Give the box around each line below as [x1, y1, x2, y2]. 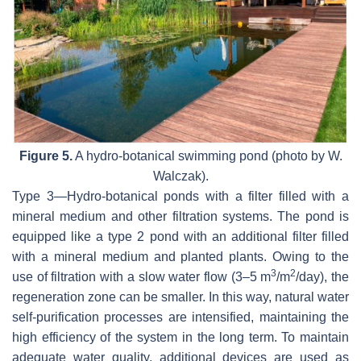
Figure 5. [19, 149, 73, 164]
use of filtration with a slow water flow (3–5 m [12, 270, 272, 284]
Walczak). [152, 169, 209, 184]
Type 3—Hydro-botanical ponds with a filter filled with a [12, 189, 349, 204]
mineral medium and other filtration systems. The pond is [12, 210, 349, 224]
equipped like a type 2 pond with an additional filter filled [12, 230, 349, 244]
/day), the [296, 270, 350, 284]
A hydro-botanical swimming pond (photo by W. [72, 149, 342, 164]
